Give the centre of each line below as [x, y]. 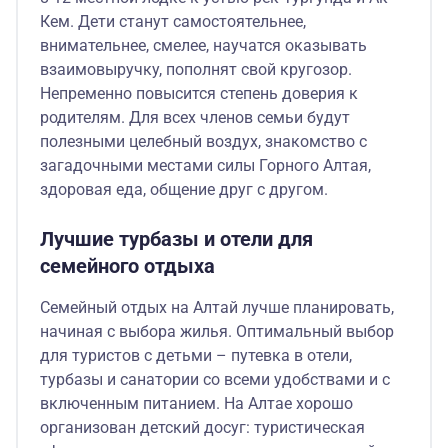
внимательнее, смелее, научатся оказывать [203, 45]
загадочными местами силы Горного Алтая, [205, 165]
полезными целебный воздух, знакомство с [203, 141]
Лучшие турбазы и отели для [176, 238]
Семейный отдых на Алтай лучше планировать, [217, 307]
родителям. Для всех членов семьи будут [195, 117]
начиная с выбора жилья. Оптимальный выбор [217, 331]
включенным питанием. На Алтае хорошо [196, 403]
